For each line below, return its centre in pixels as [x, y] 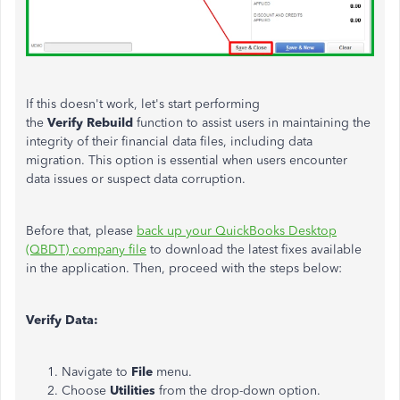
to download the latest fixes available [254, 249]
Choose [86, 390]
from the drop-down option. [240, 390]
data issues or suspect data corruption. [136, 179]
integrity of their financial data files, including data [169, 141]
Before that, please [81, 230]
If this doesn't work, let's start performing [143, 104]
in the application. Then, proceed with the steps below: [184, 268]
